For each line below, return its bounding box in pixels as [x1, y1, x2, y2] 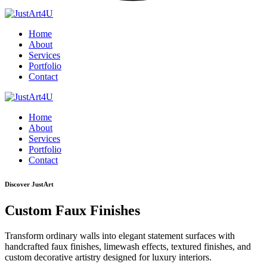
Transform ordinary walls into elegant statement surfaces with [5, 230, 235, 241]
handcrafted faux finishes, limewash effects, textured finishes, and [5, 241, 251, 252]
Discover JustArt [5, 180, 54, 188]
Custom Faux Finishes [5, 202, 140, 218]
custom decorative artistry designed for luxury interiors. [5, 252, 212, 262]
